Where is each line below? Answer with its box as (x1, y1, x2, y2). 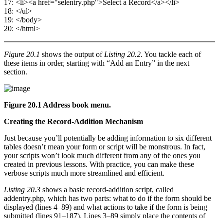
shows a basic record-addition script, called (40, 185, 174, 194)
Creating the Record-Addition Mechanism (4, 117, 143, 126)
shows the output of (40, 50, 104, 59)
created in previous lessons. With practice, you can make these (4, 160, 194, 169)
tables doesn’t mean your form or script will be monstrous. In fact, (4, 143, 205, 151)
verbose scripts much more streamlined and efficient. (4, 169, 164, 178)
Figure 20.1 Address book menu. (4, 101, 111, 109)
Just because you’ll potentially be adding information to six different (4, 134, 212, 143)
